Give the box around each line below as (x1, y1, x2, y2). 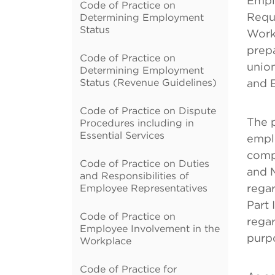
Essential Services (80, 130, 165, 141)
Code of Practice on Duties (80, 158, 209, 169)
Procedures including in (80, 117, 194, 128)
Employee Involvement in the (80, 223, 220, 234)
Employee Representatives (80, 182, 207, 193)
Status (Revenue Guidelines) (80, 77, 217, 88)
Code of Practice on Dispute (80, 105, 216, 116)
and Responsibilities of (80, 170, 189, 181)
